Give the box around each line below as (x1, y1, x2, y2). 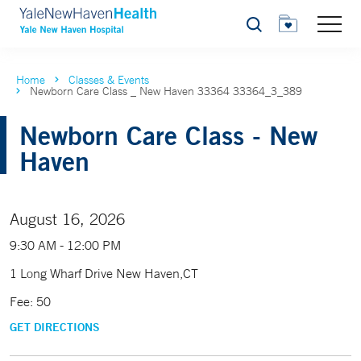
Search (245, 22, 281, 35)
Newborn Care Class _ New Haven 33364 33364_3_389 (30, 84, 302, 98)
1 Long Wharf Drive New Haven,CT (10, 265, 198, 281)
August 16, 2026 (10, 210, 125, 228)
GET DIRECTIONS (10, 320, 100, 334)
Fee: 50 (10, 293, 51, 309)
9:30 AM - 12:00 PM (10, 237, 121, 253)
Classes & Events (68, 73, 149, 87)
